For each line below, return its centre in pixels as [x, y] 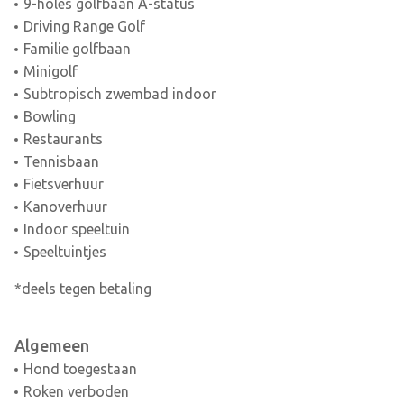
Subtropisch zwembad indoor [119, 94]
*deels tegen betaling [83, 289]
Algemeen [52, 346]
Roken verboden [76, 392]
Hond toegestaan [80, 369]
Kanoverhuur [65, 207]
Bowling [49, 117]
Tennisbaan [61, 162]
